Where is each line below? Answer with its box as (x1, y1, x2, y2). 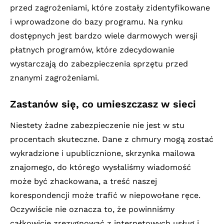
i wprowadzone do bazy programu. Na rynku (10, 16, 183, 26)
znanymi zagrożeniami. (10, 72, 99, 82)
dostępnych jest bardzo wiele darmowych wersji (10, 30, 197, 40)
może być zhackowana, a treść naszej (10, 176, 157, 186)
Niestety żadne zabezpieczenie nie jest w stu (10, 120, 184, 130)
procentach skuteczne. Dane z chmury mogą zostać (10, 134, 213, 144)
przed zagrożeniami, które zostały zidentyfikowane (10, 2, 210, 12)
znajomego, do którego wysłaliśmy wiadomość (10, 162, 191, 172)
